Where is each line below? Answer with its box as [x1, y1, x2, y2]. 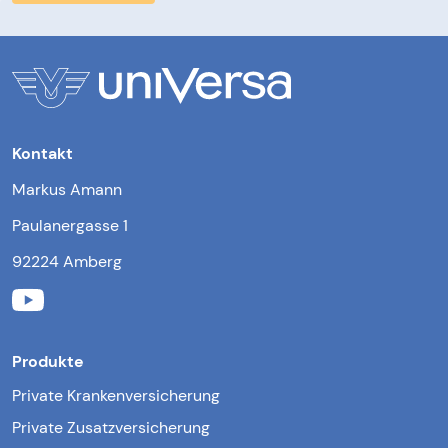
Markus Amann [12, 178, 122, 200]
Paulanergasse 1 [12, 214, 128, 236]
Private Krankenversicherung [12, 384, 220, 406]
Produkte [12, 350, 84, 372]
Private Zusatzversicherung [12, 416, 210, 438]
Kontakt [12, 142, 73, 164]
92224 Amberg [12, 250, 122, 272]
